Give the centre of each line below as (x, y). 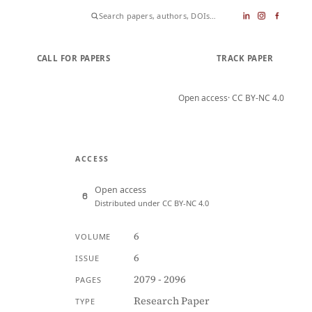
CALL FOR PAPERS (73, 58)
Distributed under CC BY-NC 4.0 (152, 203)
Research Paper (171, 301)
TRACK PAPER (244, 58)
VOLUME (93, 236)
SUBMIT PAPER (163, 58)
